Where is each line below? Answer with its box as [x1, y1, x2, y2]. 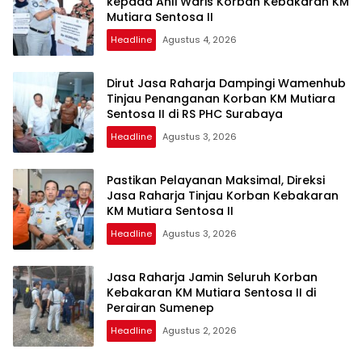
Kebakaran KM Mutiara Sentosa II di [107, 284, 316, 301]
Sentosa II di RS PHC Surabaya [107, 106, 283, 123]
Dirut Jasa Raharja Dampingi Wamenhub [107, 75, 346, 92]
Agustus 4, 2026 [162, 33, 237, 47]
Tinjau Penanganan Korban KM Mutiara [107, 90, 335, 107]
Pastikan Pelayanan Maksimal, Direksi [107, 172, 325, 189]
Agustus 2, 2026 [162, 324, 237, 338]
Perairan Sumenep [107, 300, 214, 317]
